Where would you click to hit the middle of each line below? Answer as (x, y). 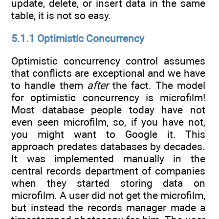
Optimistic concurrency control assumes (108, 61)
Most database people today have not (108, 109)
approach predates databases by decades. (108, 146)
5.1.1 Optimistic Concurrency (78, 38)
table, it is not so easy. (61, 16)
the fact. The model (157, 85)
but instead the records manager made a (108, 207)
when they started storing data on (108, 183)
